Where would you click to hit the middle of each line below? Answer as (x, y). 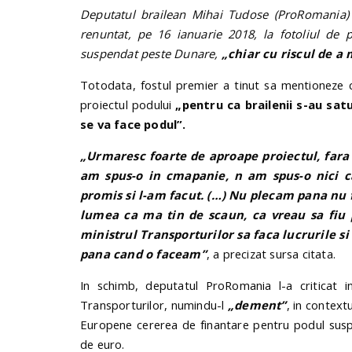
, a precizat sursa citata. (271, 253)
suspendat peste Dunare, (151, 53)
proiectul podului (128, 104)
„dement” (257, 304)
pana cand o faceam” (143, 253)
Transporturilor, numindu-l (154, 304)
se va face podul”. (133, 124)
